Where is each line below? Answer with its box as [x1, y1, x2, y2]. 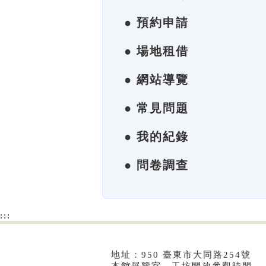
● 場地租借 [124, 45, 189, 58]
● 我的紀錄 [124, 130, 189, 143]
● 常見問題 [124, 102, 189, 115]
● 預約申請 [124, 16, 189, 29]
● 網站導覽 [124, 73, 189, 86]
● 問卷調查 [124, 159, 189, 172]
